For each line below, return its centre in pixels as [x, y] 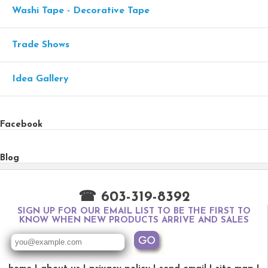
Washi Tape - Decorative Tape [81, 10]
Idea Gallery [40, 79]
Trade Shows [41, 45]
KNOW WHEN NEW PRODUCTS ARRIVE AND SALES [134, 220]
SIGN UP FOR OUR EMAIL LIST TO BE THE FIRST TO [134, 211]
